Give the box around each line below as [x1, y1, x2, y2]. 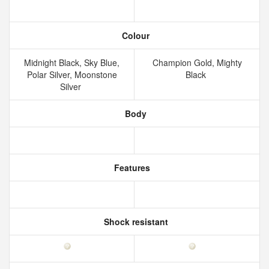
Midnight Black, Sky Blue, [24, 56, 119, 68]
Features [112, 162, 150, 174]
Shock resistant [101, 216, 168, 228]
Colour [119, 29, 150, 41]
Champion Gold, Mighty [152, 56, 242, 68]
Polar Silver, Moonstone [26, 68, 117, 80]
